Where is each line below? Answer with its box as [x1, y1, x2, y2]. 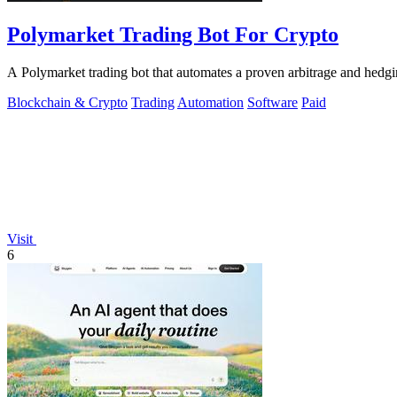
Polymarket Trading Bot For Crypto [7, 23, 339, 47]
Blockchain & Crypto [7, 94, 128, 110]
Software [247, 94, 298, 110]
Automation [177, 94, 244, 110]
